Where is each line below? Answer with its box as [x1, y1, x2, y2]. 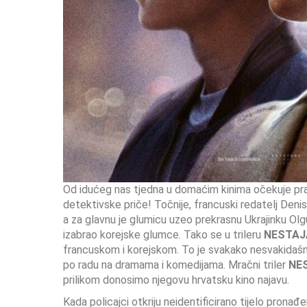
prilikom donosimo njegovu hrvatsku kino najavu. [63, 273, 289, 286]
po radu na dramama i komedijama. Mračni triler [63, 258, 288, 271]
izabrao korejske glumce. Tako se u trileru [63, 228, 264, 241]
